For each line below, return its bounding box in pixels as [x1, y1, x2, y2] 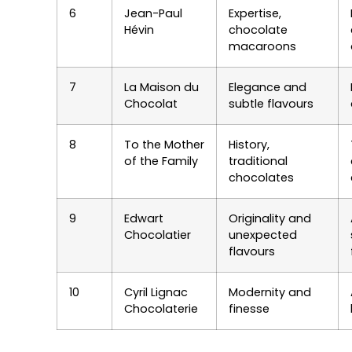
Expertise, [229, 5, 281, 22]
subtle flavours [229, 96, 313, 112]
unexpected [229, 227, 297, 244]
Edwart [124, 211, 163, 227]
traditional [229, 153, 288, 170]
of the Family [124, 153, 198, 170]
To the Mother [124, 137, 204, 153]
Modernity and [229, 284, 311, 301]
